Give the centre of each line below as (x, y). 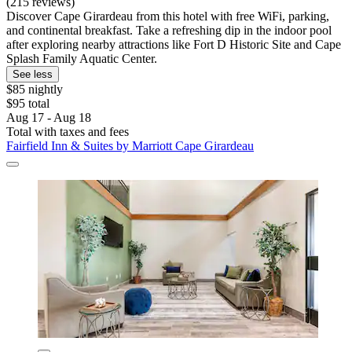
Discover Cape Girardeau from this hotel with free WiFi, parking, (168, 16)
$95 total (28, 104)
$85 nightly (35, 90)
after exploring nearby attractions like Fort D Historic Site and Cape (174, 45)
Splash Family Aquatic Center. (82, 59)
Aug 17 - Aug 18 (49, 118)
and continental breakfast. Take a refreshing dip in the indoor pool (169, 31)
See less (33, 75)
